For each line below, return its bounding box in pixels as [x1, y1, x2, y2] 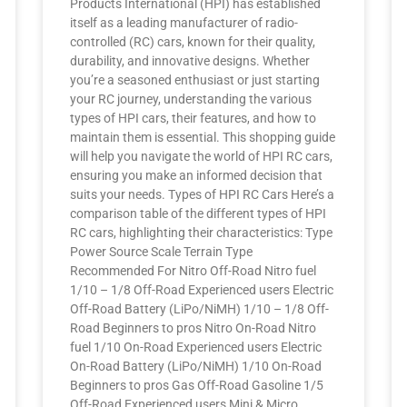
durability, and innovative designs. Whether [70, 54, 311, 68]
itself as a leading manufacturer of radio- [70, 15, 299, 30]
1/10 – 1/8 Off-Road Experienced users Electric [70, 283, 334, 297]
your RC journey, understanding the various [70, 92, 313, 106]
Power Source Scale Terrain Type [70, 244, 253, 259]
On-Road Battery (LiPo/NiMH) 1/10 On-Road [70, 359, 323, 373]
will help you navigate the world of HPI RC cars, [70, 149, 333, 164]
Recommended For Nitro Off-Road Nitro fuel [70, 263, 317, 278]
